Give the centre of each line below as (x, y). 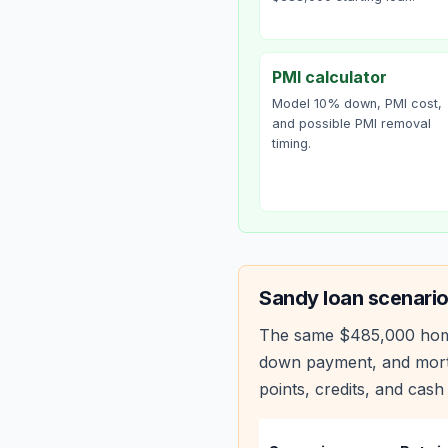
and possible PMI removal (351, 123)
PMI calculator (329, 77)
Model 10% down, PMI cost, (357, 103)
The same (299, 335)
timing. (291, 143)
